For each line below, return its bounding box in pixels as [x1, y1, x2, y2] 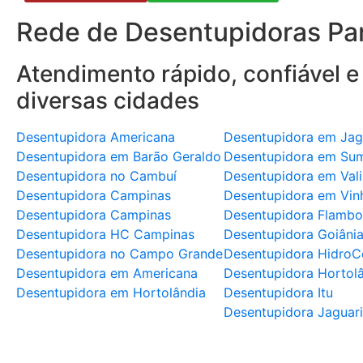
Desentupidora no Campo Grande [16, 246, 223, 263]
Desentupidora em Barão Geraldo [16, 148, 221, 165]
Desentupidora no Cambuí [16, 168, 177, 185]
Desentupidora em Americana [16, 265, 198, 282]
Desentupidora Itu [224, 284, 334, 301]
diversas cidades [16, 87, 199, 115]
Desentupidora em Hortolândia [16, 284, 206, 301]
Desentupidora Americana [16, 129, 175, 146]
